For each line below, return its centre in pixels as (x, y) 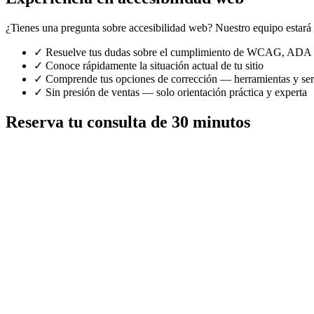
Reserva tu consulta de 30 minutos (128, 122)
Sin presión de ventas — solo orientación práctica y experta (176, 92)
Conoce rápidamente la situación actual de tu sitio (155, 65)
